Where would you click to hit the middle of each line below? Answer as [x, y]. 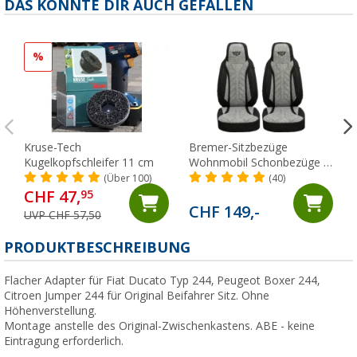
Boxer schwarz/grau [240, 193]
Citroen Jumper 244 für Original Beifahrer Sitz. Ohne [137, 296]
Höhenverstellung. [52, 311]
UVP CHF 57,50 [63, 216]
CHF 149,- [224, 212]
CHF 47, [52, 197]
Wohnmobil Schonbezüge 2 [259, 163]
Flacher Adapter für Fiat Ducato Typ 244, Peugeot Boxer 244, [162, 281]
